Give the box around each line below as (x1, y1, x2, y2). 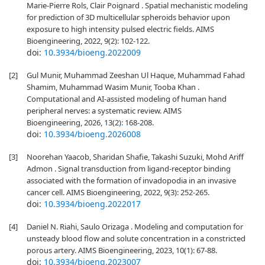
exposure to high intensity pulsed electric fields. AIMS (27, 24, 214, 34)
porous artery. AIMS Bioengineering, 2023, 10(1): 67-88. (27, 245, 217, 256)
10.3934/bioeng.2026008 (44, 128, 141, 140)
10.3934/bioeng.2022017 (44, 198, 141, 209)
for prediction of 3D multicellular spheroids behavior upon (27, 12, 230, 22)
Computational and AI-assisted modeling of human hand (27, 93, 227, 104)
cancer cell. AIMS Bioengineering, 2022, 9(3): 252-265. (27, 187, 209, 198)
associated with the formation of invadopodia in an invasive (27, 175, 236, 186)
